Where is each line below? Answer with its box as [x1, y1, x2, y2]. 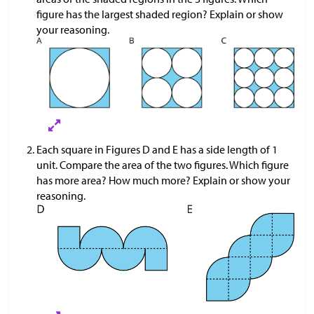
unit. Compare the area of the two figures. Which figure [36, 157, 289, 172]
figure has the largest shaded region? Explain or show [36, 6, 283, 21]
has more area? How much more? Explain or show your [36, 172, 290, 187]
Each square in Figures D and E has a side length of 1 [36, 142, 278, 156]
